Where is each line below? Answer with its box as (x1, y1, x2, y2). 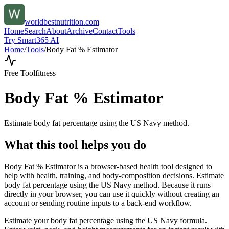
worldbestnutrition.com (25, 17, 99, 26)
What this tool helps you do (4, 138, 146, 151)
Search (24, 27, 46, 35)
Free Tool (4, 68, 35, 77)
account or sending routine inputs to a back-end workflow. (4, 198, 192, 208)
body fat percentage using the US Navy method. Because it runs (4, 180, 211, 189)
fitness (35, 68, 56, 77)
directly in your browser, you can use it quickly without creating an (4, 189, 219, 198)
